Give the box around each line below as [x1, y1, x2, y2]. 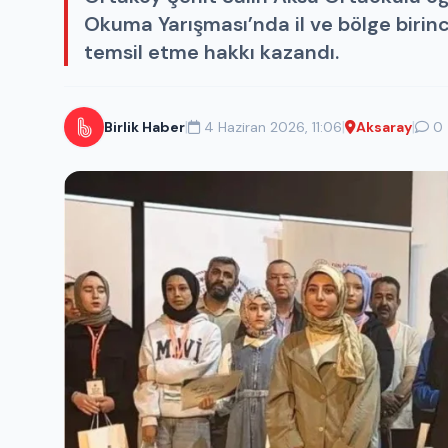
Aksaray [356, 117, 412, 136]
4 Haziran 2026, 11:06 [204, 117, 342, 136]
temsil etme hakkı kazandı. [84, 38, 339, 65]
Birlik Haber [104, 117, 185, 136]
